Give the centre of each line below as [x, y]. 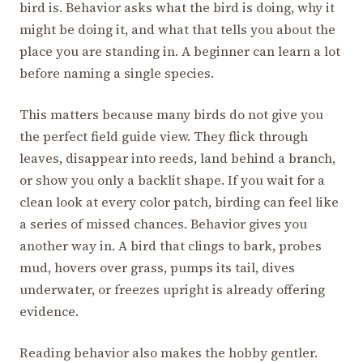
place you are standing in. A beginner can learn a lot [180, 51]
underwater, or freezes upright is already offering [172, 290]
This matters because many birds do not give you [171, 115]
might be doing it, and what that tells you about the [177, 30]
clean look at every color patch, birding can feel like [179, 202]
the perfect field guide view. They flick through [164, 137]
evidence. [49, 312]
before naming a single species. [117, 73]
